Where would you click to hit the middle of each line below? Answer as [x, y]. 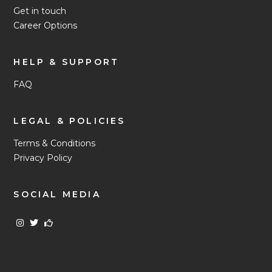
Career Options [46, 25]
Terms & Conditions [55, 143]
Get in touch [40, 11]
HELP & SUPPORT [66, 62]
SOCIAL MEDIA [57, 194]
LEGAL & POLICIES [70, 121]
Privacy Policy [43, 158]
